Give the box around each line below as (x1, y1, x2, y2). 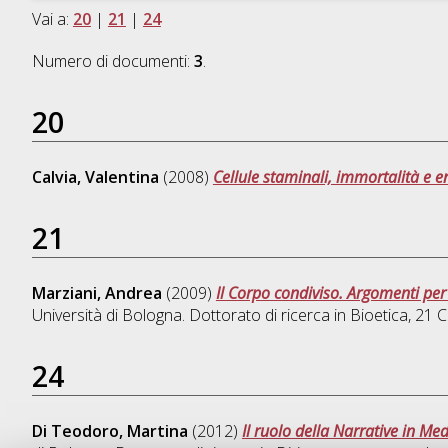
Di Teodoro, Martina (31, 420, 188, 442)
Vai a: (31, 8, 73, 31)
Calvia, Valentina (31, 166, 159, 189)
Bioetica (349, 304, 408, 327)
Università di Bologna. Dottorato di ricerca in (31, 304, 350, 327)
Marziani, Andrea (31, 282, 162, 305)
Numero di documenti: (31, 50, 194, 73)
